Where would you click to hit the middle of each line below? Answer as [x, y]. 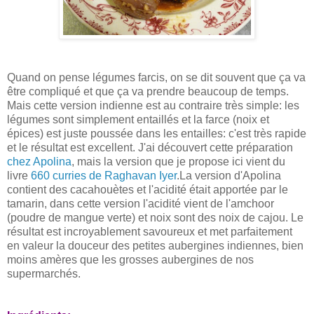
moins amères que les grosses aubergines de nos [130, 259]
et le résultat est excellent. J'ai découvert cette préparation [150, 147]
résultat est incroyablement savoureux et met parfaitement [150, 231]
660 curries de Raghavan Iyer [104, 175]
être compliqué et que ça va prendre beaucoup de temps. [148, 91]
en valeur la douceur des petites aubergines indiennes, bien [155, 245]
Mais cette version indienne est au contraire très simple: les [153, 105]
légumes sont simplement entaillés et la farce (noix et [138, 119]
